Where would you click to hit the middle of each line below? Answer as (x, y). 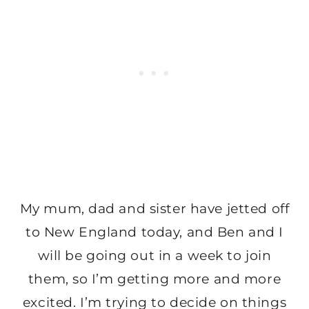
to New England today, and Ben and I (154, 232)
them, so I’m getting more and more (154, 279)
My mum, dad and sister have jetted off (154, 209)
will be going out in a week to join (154, 256)
